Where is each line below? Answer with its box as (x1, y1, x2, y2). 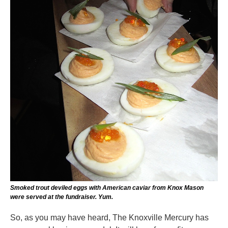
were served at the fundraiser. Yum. (10, 193, 113, 201)
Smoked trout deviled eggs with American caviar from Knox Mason (10, 184, 204, 191)
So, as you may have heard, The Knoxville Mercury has (10, 213, 209, 222)
